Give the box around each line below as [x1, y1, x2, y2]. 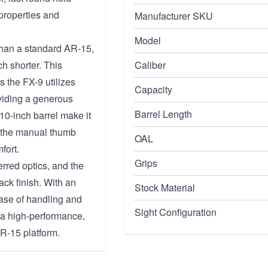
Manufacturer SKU [135, 9, 213, 23]
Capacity [135, 83, 172, 96]
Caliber [135, 58, 166, 72]
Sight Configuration [135, 205, 217, 219]
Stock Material [135, 181, 195, 194]
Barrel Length [135, 107, 192, 121]
